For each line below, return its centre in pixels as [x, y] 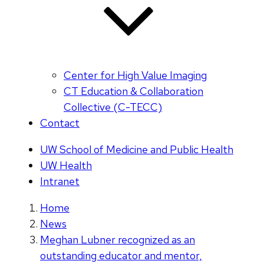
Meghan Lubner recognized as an [118, 240]
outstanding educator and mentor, [121, 256]
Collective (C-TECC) [113, 107]
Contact [60, 123]
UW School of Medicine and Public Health [137, 150]
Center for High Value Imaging [135, 75]
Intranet [60, 181]
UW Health [66, 166]
